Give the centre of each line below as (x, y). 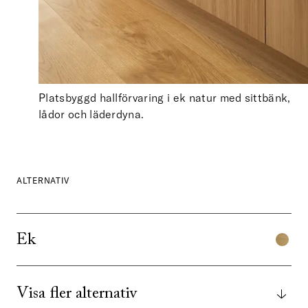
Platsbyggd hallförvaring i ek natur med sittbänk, (165, 97)
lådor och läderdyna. (91, 114)
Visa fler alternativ (77, 294)
